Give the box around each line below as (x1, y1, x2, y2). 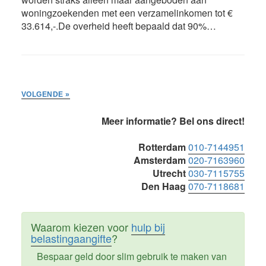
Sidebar (20, 130, 83, 156)
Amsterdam (134, 153, 186, 167)
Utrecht (153, 166, 186, 180)
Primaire (20, 110, 88, 137)
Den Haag (141, 179, 186, 193)
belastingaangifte (30, 230, 112, 246)
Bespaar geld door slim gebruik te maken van (36, 249, 227, 263)
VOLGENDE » (21, 90, 70, 99)
